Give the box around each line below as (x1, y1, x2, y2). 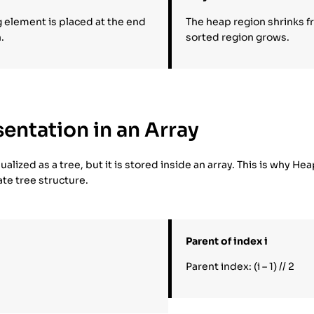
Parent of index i (186, 234, 268, 247)
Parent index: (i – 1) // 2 (186, 259, 295, 273)
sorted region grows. (186, 30, 290, 43)
